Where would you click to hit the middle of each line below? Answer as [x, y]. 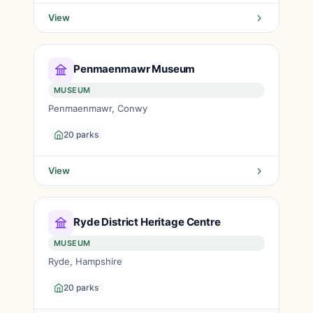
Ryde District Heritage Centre [147, 221]
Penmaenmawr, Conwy [98, 108]
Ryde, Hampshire [85, 261]
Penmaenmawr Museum [134, 68]
